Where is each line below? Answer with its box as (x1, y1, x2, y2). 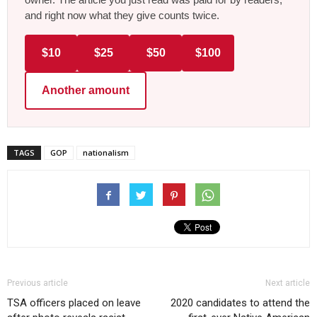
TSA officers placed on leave (7, 296, 141, 309)
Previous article (7, 277, 68, 288)
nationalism (83, 146, 129, 158)
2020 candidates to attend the (171, 296, 310, 309)
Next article (265, 277, 310, 288)
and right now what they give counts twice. (25, 8, 219, 21)
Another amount (42, 83, 129, 96)
